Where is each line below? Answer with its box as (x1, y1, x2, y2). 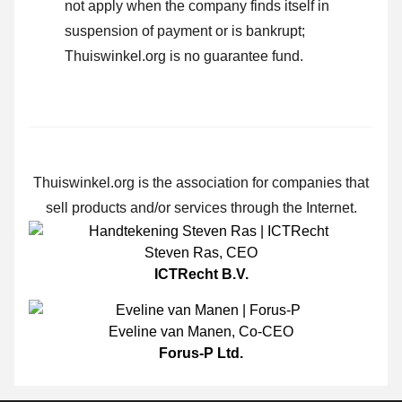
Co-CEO (239, 324, 293, 340)
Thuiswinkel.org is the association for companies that (33, 175, 369, 191)
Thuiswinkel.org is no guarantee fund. (65, 48, 303, 65)
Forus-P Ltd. (159, 345, 243, 362)
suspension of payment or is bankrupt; (65, 23, 305, 39)
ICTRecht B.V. (153, 267, 249, 283)
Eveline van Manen (109, 324, 232, 340)
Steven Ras (144, 245, 219, 261)
